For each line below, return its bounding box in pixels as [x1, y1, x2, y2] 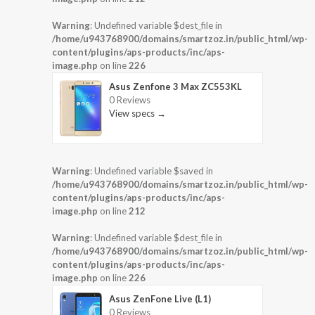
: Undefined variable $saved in [90, 165, 213, 176]
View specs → [109, 108, 166, 120]
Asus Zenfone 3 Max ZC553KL [109, 81, 242, 93]
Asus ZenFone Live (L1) [109, 292, 211, 304]
